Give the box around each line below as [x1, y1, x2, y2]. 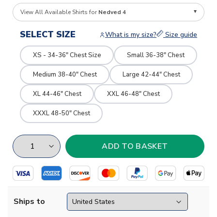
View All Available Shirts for [20, 8, 98, 16]
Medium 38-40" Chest [32, 70, 97, 79]
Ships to [14, 196, 45, 207]
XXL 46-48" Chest [107, 89, 160, 98]
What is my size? [105, 30, 156, 40]
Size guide [163, 30, 197, 40]
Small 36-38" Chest [126, 50, 185, 60]
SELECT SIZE [20, 29, 76, 41]
